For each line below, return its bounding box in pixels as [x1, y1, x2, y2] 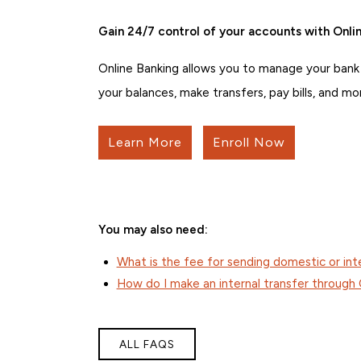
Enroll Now [213, 135, 285, 151]
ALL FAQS [119, 338, 175, 351]
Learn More [108, 135, 182, 151]
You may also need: [98, 222, 208, 238]
